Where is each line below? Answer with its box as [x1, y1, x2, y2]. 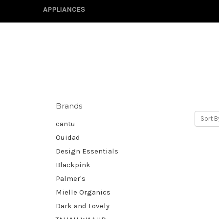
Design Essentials [56, 146, 118, 155]
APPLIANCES [43, 4, 85, 14]
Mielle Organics [56, 187, 110, 197]
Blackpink [56, 160, 90, 169]
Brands [56, 101, 83, 110]
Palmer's [56, 174, 86, 183]
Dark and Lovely [56, 201, 109, 210]
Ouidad [56, 132, 80, 142]
